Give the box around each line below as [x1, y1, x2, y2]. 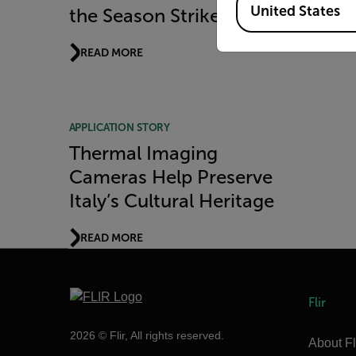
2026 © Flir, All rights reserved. [70, 329, 224, 342]
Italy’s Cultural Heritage [68, 191, 274, 212]
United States [250, 2, 340, 19]
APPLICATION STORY [68, 122, 171, 134]
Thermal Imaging [68, 143, 218, 164]
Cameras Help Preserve [68, 167, 273, 188]
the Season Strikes [68, 6, 229, 27]
